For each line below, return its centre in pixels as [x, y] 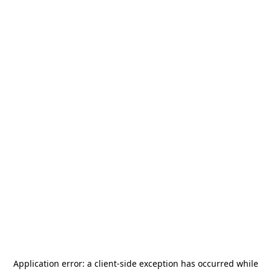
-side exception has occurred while [187, 263]
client [105, 263]
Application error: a [54, 263]
